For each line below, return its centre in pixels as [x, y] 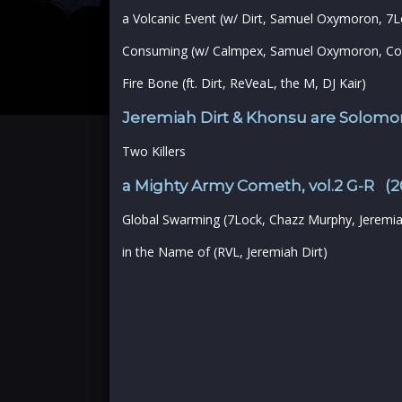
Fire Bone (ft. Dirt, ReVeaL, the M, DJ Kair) [244, 83]
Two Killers [154, 152]
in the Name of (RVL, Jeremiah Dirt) [225, 252]
